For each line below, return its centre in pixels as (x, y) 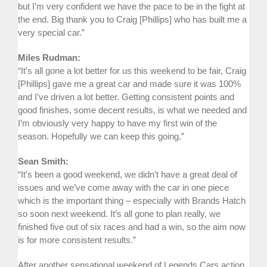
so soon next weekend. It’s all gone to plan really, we (119, 213)
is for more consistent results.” (77, 240)
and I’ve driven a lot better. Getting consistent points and (126, 97)
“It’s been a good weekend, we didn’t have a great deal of (128, 174)
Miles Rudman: (49, 57)
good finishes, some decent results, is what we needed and (132, 110)
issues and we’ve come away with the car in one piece (123, 187)
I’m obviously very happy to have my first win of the (117, 123)
